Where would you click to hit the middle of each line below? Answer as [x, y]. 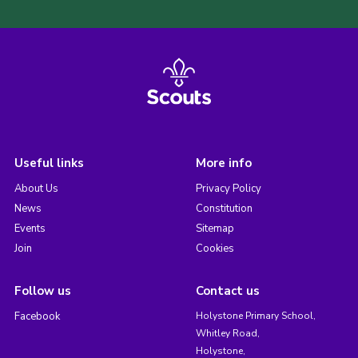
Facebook [37, 317]
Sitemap [215, 229]
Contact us [227, 291]
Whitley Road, [227, 334]
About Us [36, 189]
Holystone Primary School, [255, 316]
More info [223, 163]
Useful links [49, 163]
